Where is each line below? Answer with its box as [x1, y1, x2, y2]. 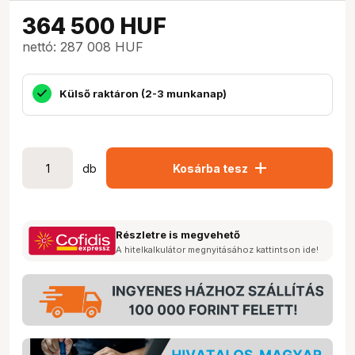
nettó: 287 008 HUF [22, 39, 143, 55]
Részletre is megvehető [116, 228, 240, 241]
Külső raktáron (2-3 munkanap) [59, 86, 227, 100]
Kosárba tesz [172, 161, 248, 175]
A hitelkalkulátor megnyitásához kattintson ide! [116, 244, 319, 255]
